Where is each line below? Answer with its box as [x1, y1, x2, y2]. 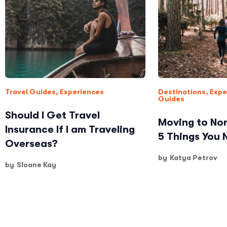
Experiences [60, 88, 104, 96]
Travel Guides [5, 88, 56, 96]
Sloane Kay [17, 161, 56, 169]
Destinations [158, 88, 206, 96]
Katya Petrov [169, 154, 217, 162]
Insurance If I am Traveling [5, 124, 135, 135]
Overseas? [5, 138, 58, 149]
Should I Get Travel [5, 109, 100, 121]
